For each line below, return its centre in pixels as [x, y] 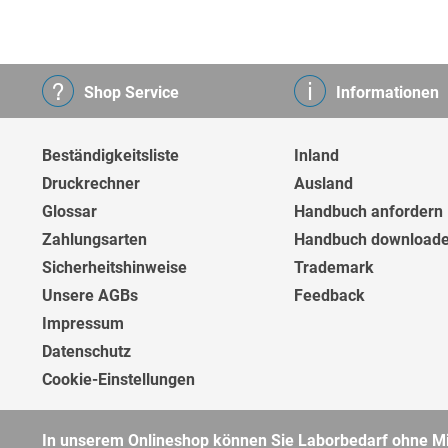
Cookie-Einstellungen [118, 379]
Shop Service [131, 92]
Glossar [69, 211]
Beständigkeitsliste [110, 155]
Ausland [323, 183]
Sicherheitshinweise [114, 267]
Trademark [334, 267]
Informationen [387, 92]
